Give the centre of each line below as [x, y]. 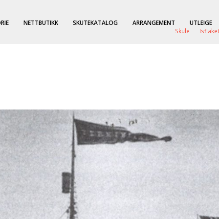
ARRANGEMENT [154, 22]
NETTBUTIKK [41, 22]
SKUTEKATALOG [95, 22]
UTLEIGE [201, 22]
